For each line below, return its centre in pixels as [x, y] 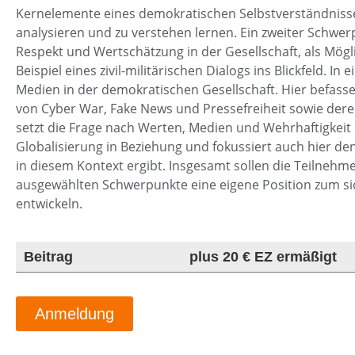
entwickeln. [49, 204]
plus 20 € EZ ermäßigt [263, 257]
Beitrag [48, 257]
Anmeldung [74, 314]
